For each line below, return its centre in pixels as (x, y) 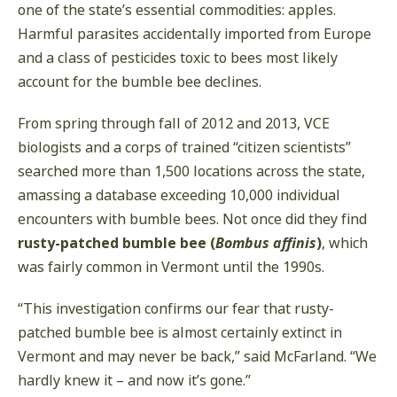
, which (345, 243)
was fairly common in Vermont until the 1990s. (171, 267)
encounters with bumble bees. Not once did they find (192, 219)
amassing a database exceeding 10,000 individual (179, 195)
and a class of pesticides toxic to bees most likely (178, 58)
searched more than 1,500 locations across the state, (191, 171)
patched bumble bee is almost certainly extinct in (180, 333)
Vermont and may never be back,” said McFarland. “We (197, 357)
